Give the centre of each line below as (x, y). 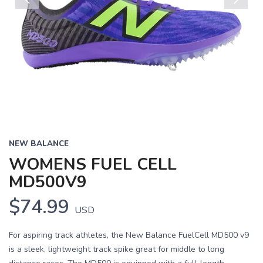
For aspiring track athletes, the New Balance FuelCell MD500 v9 (129, 235)
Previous (34, 16)
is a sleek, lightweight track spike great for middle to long (117, 249)
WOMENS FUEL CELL (93, 164)
